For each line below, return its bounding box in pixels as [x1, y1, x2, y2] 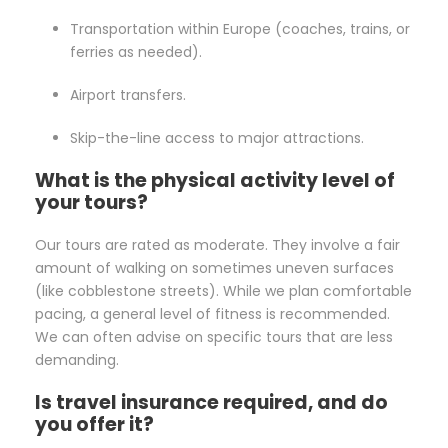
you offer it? [35, 411, 154, 439]
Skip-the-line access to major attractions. [70, 128, 364, 149]
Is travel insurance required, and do [35, 389, 388, 417]
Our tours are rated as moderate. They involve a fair [35, 235, 400, 256]
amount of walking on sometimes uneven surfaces [35, 258, 394, 279]
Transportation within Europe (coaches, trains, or [70, 19, 410, 40]
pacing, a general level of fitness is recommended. [35, 304, 390, 325]
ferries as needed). [70, 42, 202, 63]
